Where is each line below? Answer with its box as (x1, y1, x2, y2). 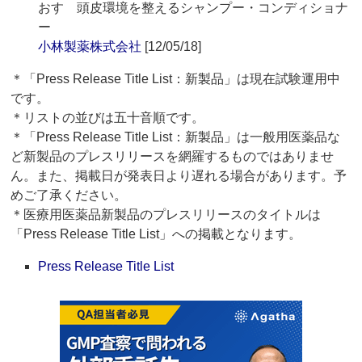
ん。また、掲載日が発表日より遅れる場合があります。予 (11, 169, 347, 183)
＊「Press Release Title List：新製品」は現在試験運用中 (11, 72, 341, 86)
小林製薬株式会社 (38, 40, 142, 54)
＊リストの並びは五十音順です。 (11, 111, 205, 125)
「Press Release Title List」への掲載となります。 (11, 227, 302, 242)
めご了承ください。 (11, 188, 128, 203)
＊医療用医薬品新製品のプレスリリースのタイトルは (11, 208, 322, 222)
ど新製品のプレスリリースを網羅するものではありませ (11, 149, 335, 164)
